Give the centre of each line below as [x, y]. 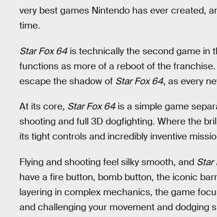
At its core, [43, 107]
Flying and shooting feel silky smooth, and [108, 162]
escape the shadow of [67, 81]
